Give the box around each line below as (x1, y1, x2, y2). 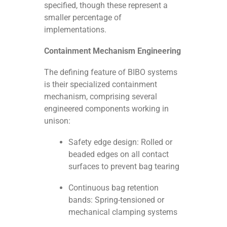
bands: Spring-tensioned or (68, 195, 165, 205)
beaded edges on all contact (68, 149, 169, 159)
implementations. (44, 24, 107, 34)
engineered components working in (44, 103, 169, 113)
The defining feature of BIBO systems (44, 67, 178, 77)
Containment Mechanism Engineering (44, 46, 181, 56)
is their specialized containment (44, 79, 158, 89)
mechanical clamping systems (68, 207, 178, 217)
